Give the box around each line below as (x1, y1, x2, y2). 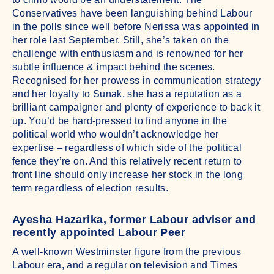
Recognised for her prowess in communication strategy (12, 75, 261, 86)
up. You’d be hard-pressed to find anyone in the (12, 115, 227, 126)
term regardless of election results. (12, 182, 168, 193)
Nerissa (144, 21, 180, 32)
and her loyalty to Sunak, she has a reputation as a (12, 88, 242, 99)
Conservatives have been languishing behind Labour (12, 7, 253, 18)
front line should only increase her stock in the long (12, 169, 243, 180)
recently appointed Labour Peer (12, 226, 186, 239)
